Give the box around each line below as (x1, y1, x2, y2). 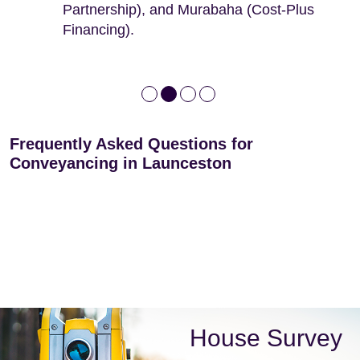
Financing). (63, 21, 134, 38)
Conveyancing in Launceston (10, 153, 231, 172)
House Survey (189, 325, 342, 352)
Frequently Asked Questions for (10, 134, 253, 153)
